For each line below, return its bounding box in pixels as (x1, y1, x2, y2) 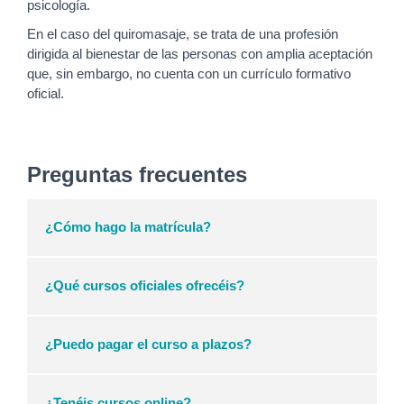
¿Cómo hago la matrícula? (45, 219, 211, 235)
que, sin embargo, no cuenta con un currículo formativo (27, 67, 351, 82)
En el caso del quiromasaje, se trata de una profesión (27, 27, 338, 42)
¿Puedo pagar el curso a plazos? (45, 336, 252, 353)
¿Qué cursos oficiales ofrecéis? (45, 278, 244, 294)
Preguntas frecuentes (27, 162, 247, 188)
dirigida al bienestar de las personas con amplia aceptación (27, 47, 372, 62)
